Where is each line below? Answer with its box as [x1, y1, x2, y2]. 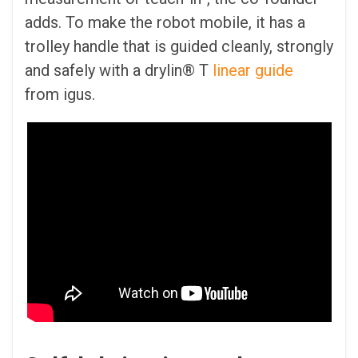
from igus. [25, 84, 95, 104]
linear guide [213, 60, 293, 80]
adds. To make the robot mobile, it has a [25, 12, 305, 32]
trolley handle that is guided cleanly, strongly [25, 36, 333, 56]
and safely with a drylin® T [25, 60, 213, 80]
